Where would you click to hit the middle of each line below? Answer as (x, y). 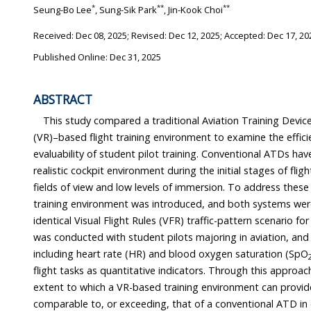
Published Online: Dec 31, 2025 (97, 57)
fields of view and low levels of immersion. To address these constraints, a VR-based (104, 187)
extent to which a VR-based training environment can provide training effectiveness (99, 287)
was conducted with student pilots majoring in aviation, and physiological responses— (44, 237)
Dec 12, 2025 (194, 36)
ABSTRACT (63, 99)
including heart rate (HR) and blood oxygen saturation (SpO (297, 254)
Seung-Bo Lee (62, 10)
